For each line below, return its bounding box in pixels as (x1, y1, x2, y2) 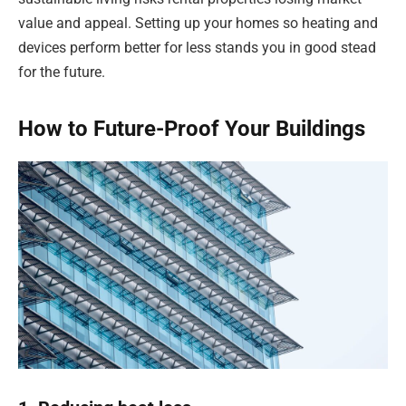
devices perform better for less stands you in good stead (18, 38, 376, 56)
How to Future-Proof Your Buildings (18, 115, 365, 141)
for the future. (18, 63, 105, 81)
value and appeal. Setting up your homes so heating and (18, 14, 378, 32)
